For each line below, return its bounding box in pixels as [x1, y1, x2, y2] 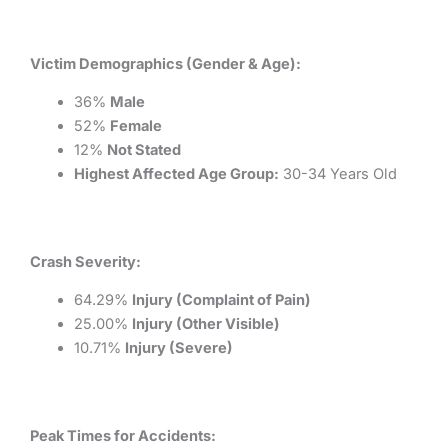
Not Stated [106, 140, 181, 159]
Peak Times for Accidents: [30, 426, 216, 445]
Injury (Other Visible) [131, 315, 280, 334]
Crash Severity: [30, 252, 141, 271]
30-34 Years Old [278, 164, 397, 183]
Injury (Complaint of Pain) [131, 291, 311, 310]
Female [109, 116, 162, 135]
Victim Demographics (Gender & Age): [30, 54, 301, 73]
